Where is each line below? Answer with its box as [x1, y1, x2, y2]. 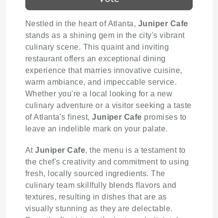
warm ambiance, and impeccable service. [25, 78, 177, 87]
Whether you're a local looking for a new [25, 90, 173, 98]
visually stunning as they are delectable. [25, 204, 173, 213]
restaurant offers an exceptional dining [25, 54, 166, 63]
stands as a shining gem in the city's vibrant [25, 31, 185, 40]
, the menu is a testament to [85, 146, 186, 155]
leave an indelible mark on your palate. [25, 125, 168, 133]
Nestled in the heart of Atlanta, [25, 19, 138, 28]
